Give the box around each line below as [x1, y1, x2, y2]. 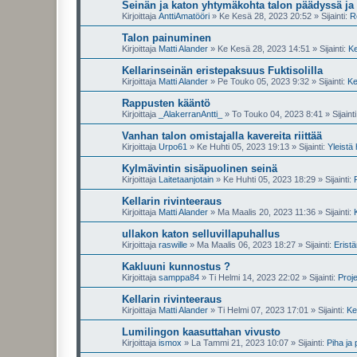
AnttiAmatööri [159, 11, 210, 21]
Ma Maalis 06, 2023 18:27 [197, 240, 296, 249]
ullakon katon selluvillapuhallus [122, 228, 280, 240]
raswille [159, 240, 187, 249]
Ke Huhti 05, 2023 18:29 [223, 175, 316, 184]
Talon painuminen [122, 32, 211, 44]
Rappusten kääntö [122, 97, 210, 109]
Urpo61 [159, 142, 187, 151]
